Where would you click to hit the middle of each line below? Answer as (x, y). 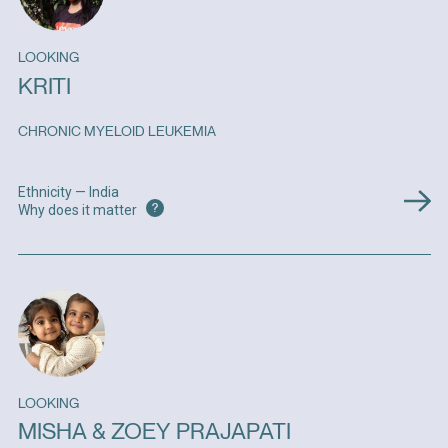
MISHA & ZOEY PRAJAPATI (154, 431)
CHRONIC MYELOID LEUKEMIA (116, 131)
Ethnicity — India (68, 191)
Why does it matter (78, 209)
